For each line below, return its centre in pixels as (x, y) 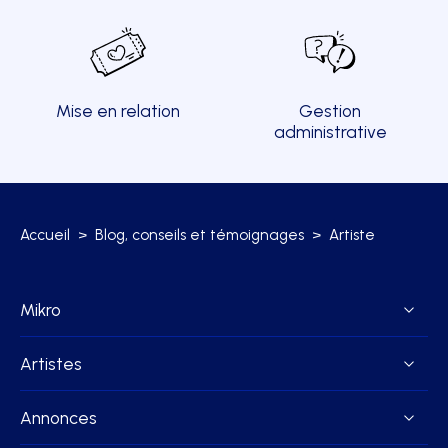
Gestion (330, 111)
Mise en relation (118, 111)
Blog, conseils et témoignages (199, 235)
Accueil (45, 235)
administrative (330, 132)
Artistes (51, 364)
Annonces (58, 418)
